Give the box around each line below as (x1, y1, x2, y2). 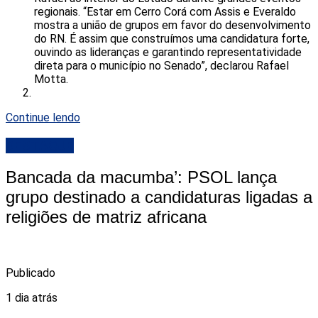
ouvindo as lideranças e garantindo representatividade (34, 45, 302, 60)
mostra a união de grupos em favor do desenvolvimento (34, 18, 311, 33)
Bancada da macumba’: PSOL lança (6, 167, 277, 187)
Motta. (34, 72, 68, 87)
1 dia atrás (6, 290, 57, 305)
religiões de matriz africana (6, 207, 207, 226)
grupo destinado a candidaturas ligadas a (6, 187, 312, 207)
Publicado (6, 265, 55, 280)
